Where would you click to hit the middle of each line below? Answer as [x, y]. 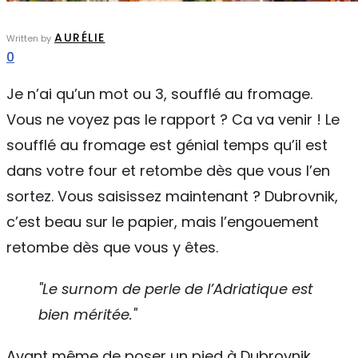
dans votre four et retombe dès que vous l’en [168, 171]
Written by [29, 38]
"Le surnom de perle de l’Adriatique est [176, 289]
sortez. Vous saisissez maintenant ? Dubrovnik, [172, 196]
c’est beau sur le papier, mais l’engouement [163, 222]
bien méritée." [88, 314]
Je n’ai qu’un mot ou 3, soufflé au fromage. [159, 94]
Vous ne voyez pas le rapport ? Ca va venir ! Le [173, 119]
